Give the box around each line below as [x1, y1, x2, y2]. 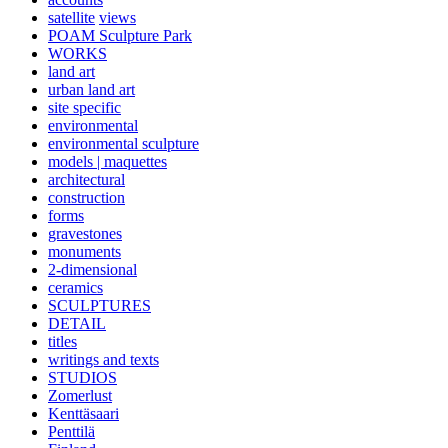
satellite [48, 9, 95, 27]
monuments [48, 243, 121, 261]
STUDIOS [48, 369, 117, 387]
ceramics [48, 279, 103, 297]
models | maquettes [48, 153, 167, 171]
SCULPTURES [48, 297, 151, 315]
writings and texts [48, 351, 159, 369]
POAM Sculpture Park [48, 27, 192, 45]
